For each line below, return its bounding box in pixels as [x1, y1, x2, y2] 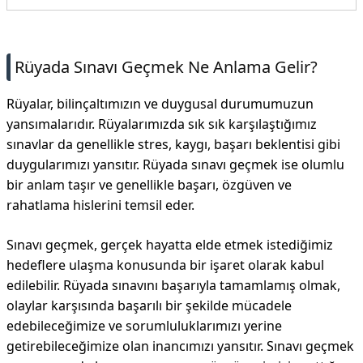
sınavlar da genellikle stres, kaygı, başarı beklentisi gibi [6, 135, 340, 153]
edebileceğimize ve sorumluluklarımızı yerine [6, 317, 282, 335]
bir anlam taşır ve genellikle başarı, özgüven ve [6, 176, 292, 194]
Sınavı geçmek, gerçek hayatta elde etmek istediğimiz [6, 236, 333, 254]
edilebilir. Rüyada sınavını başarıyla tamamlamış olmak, [6, 276, 340, 294]
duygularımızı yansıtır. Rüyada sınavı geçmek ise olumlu [6, 156, 344, 173]
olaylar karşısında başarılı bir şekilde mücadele [6, 297, 292, 314]
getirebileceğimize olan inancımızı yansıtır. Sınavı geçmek [6, 337, 354, 355]
